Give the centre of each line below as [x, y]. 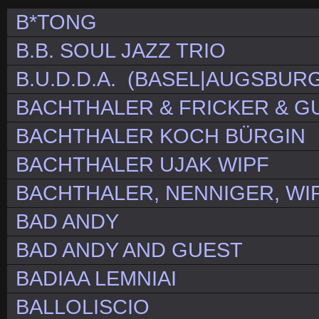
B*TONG [56, 22]
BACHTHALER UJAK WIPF [142, 165]
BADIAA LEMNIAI [96, 279]
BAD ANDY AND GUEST [129, 250]
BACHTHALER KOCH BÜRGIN [161, 136]
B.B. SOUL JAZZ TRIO [121, 51]
